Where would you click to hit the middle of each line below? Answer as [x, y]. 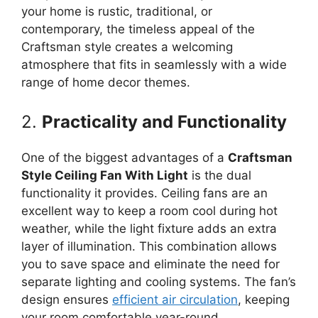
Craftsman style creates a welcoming [127, 46]
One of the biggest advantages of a [125, 158]
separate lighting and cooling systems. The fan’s [159, 282]
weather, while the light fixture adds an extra [149, 229]
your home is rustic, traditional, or [117, 11]
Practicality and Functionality [164, 122]
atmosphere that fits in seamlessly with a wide [154, 64]
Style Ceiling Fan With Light [105, 175]
